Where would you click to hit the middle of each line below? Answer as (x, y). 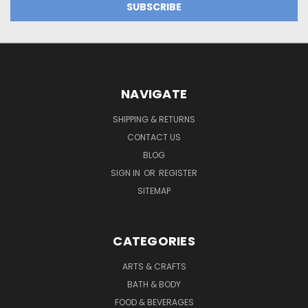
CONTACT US (154, 137)
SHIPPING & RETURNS (154, 119)
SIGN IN (126, 173)
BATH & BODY (154, 284)
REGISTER (178, 173)
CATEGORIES (154, 241)
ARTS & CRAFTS (154, 266)
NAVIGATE (154, 93)
